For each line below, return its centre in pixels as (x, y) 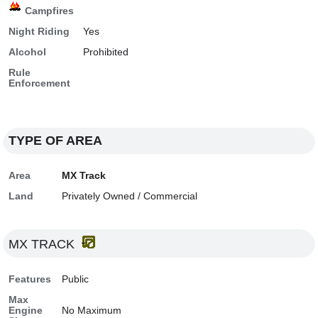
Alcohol (28, 52)
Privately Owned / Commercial (130, 196)
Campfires (48, 11)
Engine (26, 311)
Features (30, 279)
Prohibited (106, 52)
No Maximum (92, 311)
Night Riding (39, 32)
